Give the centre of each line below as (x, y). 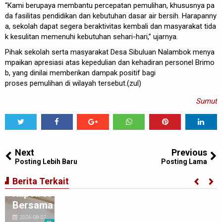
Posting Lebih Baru (46, 162)
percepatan (113, 5)
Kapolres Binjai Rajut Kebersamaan (91, 193)
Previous (189, 152)
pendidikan (60, 16)
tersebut (112, 83)
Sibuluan (142, 52)
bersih (168, 16)
